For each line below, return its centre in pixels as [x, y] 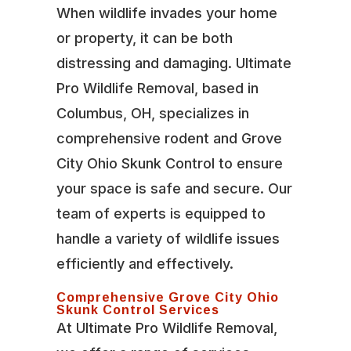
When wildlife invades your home [166, 13]
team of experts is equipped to [161, 213]
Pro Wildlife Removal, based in [157, 88]
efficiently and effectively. [145, 263]
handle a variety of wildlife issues [168, 238]
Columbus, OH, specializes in [152, 113]
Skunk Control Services [138, 309]
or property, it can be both [144, 38]
